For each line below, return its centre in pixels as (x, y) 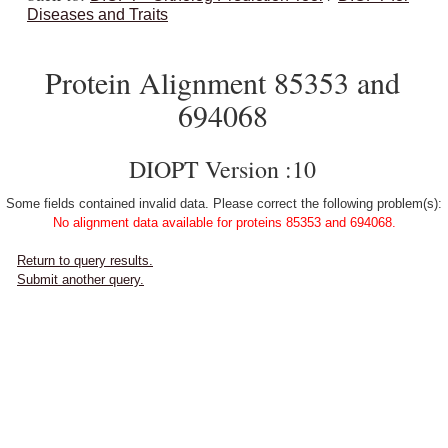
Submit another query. (80, 279)
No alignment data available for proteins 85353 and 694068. (224, 222)
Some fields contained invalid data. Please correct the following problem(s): (224, 203)
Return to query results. (85, 260)
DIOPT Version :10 (222, 169)
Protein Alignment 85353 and (222, 82)
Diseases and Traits (97, 14)
